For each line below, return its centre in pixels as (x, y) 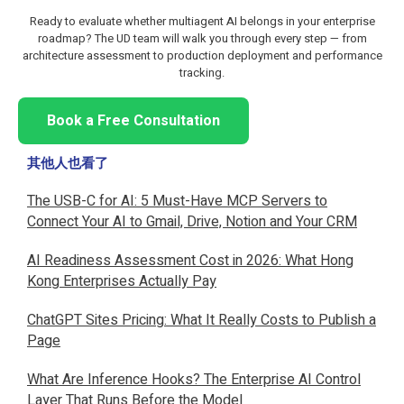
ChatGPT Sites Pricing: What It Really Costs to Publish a (202, 320)
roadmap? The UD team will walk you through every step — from (202, 38)
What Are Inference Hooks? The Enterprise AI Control (194, 379)
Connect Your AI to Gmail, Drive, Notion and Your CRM (192, 221)
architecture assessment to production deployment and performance (202, 55)
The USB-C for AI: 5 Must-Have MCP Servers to (177, 201)
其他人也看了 (68, 163)
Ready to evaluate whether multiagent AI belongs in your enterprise (202, 21)
